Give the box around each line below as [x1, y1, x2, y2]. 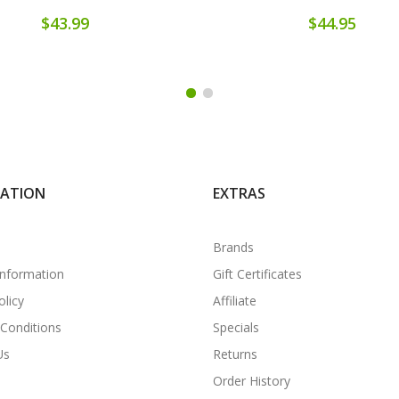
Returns [213, 345, 257, 362]
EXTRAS [213, 183, 265, 203]
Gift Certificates [213, 265, 302, 282]
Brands [213, 238, 254, 256]
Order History [213, 371, 290, 389]
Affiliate [213, 291, 256, 309]
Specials [213, 318, 259, 336]
